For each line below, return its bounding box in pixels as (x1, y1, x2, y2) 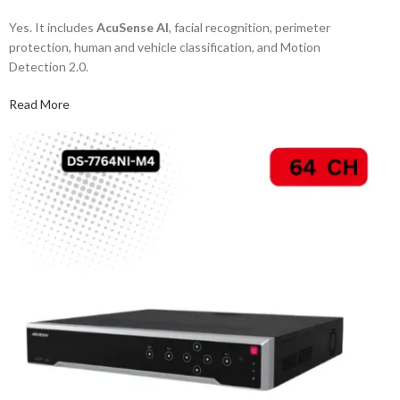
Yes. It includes (9, 20, 96, 35)
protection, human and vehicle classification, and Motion (9, 39, 321, 54)
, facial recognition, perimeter (169, 20, 330, 35)
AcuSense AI (96, 20, 169, 35)
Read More (9, 96, 70, 112)
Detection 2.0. (9, 59, 88, 74)
